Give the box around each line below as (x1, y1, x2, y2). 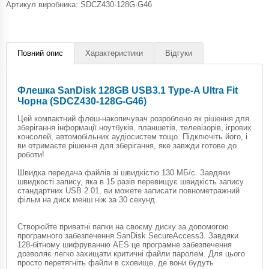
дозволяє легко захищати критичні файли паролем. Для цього (17, 249, 245, 258)
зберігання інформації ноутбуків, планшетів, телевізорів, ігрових (17, 122, 252, 132)
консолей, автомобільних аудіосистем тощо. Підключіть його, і (17, 131, 247, 141)
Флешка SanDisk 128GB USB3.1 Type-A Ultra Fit (17, 85, 238, 95)
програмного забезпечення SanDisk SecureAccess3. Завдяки (17, 231, 238, 240)
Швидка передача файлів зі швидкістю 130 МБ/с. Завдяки (17, 168, 230, 177)
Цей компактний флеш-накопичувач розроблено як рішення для (17, 113, 249, 123)
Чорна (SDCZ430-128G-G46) (17, 95, 147, 106)
